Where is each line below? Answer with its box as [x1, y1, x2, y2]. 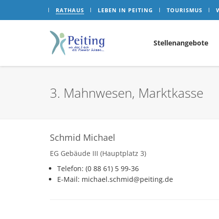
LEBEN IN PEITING [98, 6, 153, 14]
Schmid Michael [50, 131, 115, 143]
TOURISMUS [167, 6, 202, 14]
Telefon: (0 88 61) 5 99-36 [57, 164, 139, 173]
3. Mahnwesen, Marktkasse [50, 84, 203, 102]
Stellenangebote [153, 38, 208, 47]
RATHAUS [56, 6, 84, 14]
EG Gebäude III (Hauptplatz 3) [50, 149, 146, 158]
